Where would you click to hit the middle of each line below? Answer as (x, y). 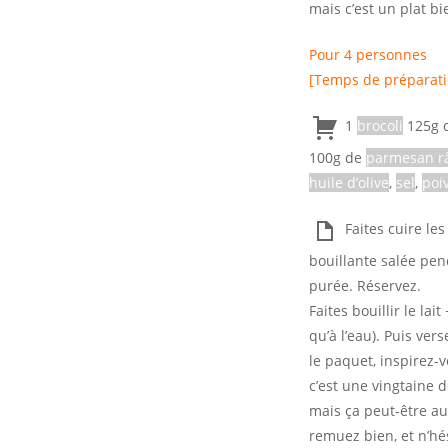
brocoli (380, 125)
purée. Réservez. (365, 285)
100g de (337, 157)
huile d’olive (349, 182)
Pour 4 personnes (368, 54)
